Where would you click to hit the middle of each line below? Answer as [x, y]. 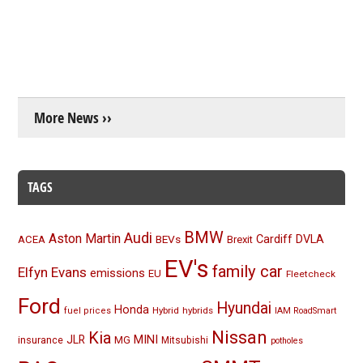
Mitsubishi [185, 340]
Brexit [240, 239]
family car [248, 271]
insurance [41, 340]
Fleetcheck [311, 274]
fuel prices [88, 311]
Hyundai [244, 308]
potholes [287, 341]
